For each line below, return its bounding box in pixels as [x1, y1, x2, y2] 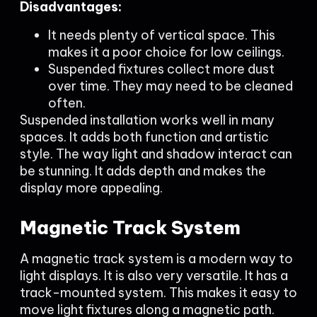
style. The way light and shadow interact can [20, 146, 292, 162]
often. [48, 95, 86, 111]
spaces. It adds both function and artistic [20, 129, 269, 145]
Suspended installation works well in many [20, 112, 275, 128]
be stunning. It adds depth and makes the [20, 163, 266, 179]
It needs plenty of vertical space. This [48, 27, 275, 43]
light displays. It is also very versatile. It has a [20, 267, 288, 284]
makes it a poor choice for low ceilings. [48, 44, 284, 60]
